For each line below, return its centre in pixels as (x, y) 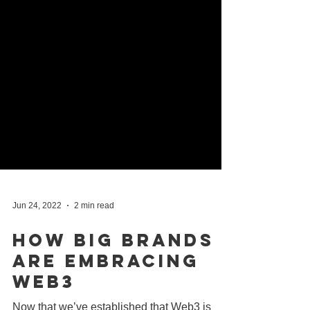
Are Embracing (106, 289)
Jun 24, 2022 (37, 233)
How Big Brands (113, 268)
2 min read (94, 233)
